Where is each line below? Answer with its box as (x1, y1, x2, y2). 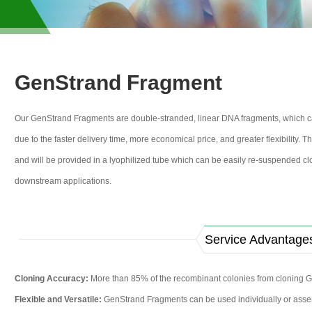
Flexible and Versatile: (15, 295, 102, 304)
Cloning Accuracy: (15, 274, 88, 283)
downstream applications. (15, 176, 111, 186)
